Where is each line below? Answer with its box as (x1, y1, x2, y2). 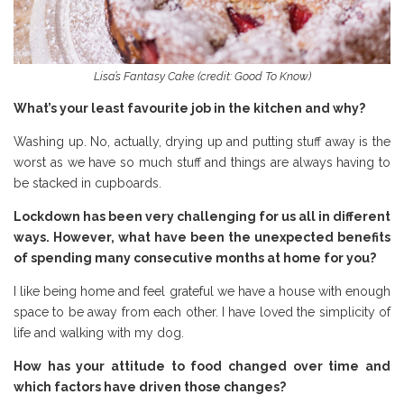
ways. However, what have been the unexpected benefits (14, 229, 390, 244)
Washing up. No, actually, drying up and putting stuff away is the (14, 133, 390, 149)
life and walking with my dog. (14, 325, 184, 340)
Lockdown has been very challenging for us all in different (14, 208, 390, 224)
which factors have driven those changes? (14, 379, 286, 394)
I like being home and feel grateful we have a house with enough (14, 283, 390, 298)
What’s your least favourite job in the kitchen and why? (14, 100, 365, 115)
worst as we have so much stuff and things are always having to (14, 154, 390, 170)
